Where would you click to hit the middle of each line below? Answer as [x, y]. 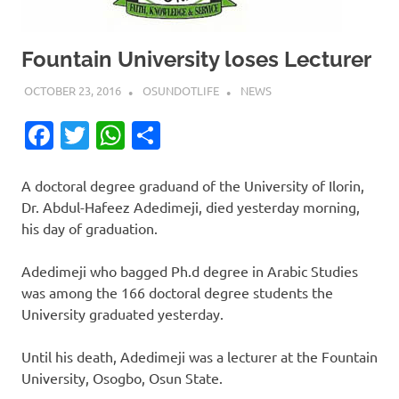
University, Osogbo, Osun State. [122, 377]
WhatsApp [192, 134]
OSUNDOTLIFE [180, 90]
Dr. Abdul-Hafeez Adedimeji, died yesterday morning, [191, 206]
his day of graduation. [90, 228]
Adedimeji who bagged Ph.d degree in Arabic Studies [190, 270]
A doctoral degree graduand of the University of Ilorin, [193, 185]
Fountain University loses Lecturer [196, 60]
